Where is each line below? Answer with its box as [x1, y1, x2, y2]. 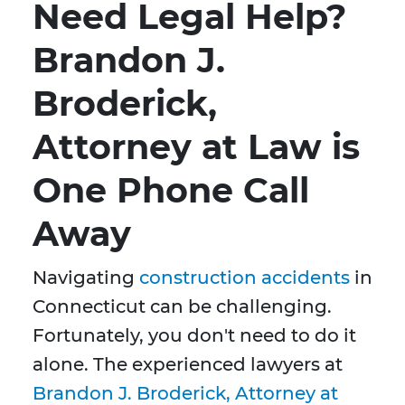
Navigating [33, 267, 139, 289]
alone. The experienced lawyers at [33, 353, 343, 376]
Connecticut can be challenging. [33, 296, 332, 318]
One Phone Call [33, 169, 309, 212]
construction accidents [139, 267, 350, 289]
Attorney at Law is [33, 126, 360, 169]
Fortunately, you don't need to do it [33, 325, 356, 347]
